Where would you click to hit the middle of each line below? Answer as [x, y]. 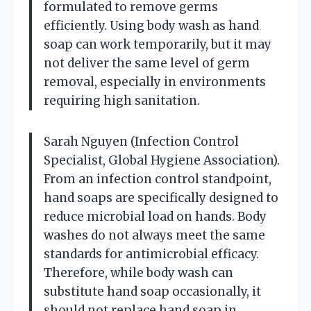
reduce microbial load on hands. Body [155, 216]
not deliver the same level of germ [147, 63]
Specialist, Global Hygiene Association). [162, 160]
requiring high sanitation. [122, 100]
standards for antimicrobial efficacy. [151, 254]
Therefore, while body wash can [138, 272]
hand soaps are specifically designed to [161, 197]
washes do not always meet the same [154, 235]
